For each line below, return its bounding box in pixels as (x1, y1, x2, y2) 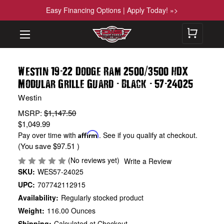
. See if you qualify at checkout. (99, 129, 198, 140)
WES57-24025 (37, 166, 84, 176)
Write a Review (124, 155, 172, 166)
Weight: (18, 205, 45, 215)
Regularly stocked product (61, 192, 144, 202)
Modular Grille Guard (18, 77, 116, 89)
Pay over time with (18, 129, 78, 140)
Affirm (78, 129, 99, 138)
